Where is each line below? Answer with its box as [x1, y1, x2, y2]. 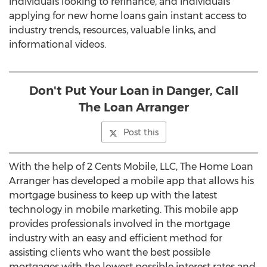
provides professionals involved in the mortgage [9, 218, 230, 229]
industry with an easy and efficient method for [9, 232, 222, 244]
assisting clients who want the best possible [9, 247, 210, 258]
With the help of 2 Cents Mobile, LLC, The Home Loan [9, 161, 253, 172]
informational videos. [9, 39, 106, 50]
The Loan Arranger [78, 100, 189, 114]
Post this [123, 127, 159, 138]
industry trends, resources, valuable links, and [9, 24, 216, 36]
